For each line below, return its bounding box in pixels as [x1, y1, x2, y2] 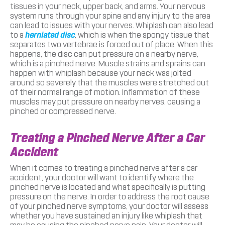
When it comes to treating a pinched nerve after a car [10, 163, 197, 173]
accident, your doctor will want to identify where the [10, 172, 194, 182]
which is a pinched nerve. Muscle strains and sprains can [10, 58, 205, 68]
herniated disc [25, 30, 75, 40]
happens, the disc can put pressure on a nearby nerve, [10, 49, 198, 59]
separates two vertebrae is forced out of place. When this [10, 39, 213, 49]
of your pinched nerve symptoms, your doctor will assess [10, 201, 208, 211]
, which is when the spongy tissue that [75, 30, 209, 40]
